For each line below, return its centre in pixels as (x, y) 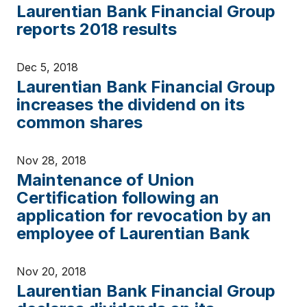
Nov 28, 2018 (51, 160)
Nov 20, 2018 (51, 271)
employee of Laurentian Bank (133, 233)
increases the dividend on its (131, 105)
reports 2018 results (97, 29)
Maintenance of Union (106, 180)
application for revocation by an (144, 216)
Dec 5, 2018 (47, 67)
